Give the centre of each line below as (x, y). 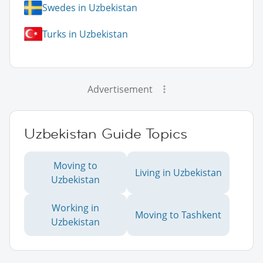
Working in (75, 208)
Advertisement (120, 89)
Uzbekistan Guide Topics (106, 133)
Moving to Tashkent (178, 215)
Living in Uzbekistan (178, 172)
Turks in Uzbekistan (85, 34)
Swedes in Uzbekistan (90, 8)
